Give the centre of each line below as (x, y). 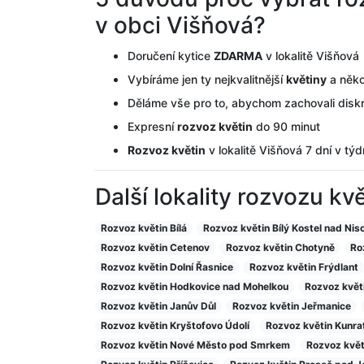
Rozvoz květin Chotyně (280, 247)
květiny (306, 79)
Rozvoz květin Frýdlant (303, 266)
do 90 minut (286, 126)
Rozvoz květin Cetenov (156, 247)
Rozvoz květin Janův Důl (159, 305)
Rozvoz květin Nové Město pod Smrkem (196, 344)
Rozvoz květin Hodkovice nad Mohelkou (195, 286)
